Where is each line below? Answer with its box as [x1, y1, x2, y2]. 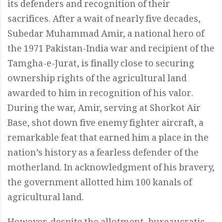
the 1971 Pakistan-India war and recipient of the [7, 42, 215, 57]
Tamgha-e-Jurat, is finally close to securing [7, 57, 194, 72]
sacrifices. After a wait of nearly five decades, [7, 12, 201, 28]
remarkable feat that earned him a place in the [7, 131, 209, 147]
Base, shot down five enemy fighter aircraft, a [7, 116, 204, 132]
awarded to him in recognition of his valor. [7, 87, 193, 102]
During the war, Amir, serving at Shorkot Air [7, 102, 201, 117]
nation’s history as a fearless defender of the [7, 146, 199, 162]
